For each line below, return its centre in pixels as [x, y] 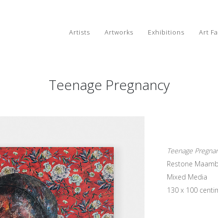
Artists [79, 32]
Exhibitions [166, 32]
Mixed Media [187, 177]
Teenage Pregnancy [109, 85]
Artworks [119, 32]
